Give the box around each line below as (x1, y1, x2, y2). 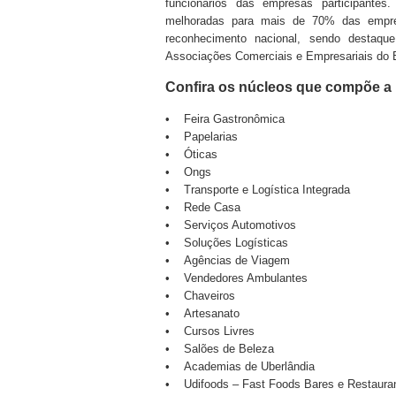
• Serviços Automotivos (165, 218, 296, 232)
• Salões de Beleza (165, 342, 274, 355)
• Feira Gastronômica (165, 112, 285, 126)
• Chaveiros (165, 289, 235, 302)
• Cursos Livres (165, 324, 255, 338)
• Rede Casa (165, 201, 240, 214)
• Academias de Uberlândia (165, 360, 315, 373)
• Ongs (165, 165, 211, 179)
